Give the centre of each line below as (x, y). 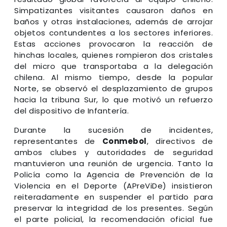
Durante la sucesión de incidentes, (113, 130)
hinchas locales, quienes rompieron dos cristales (113, 55)
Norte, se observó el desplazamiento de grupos (113, 88)
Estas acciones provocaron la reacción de (113, 44)
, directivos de (180, 141)
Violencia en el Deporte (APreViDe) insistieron (113, 185)
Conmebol (124, 141)
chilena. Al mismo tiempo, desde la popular (113, 77)
